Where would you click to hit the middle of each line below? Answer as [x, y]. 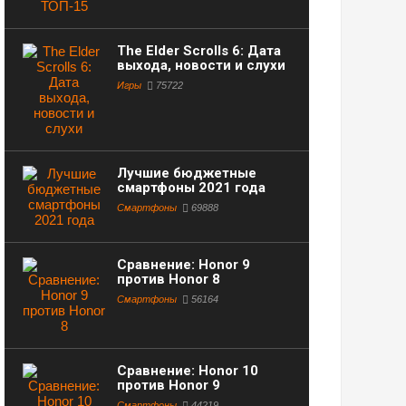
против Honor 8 [168, 280]
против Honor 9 [168, 386]
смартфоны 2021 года [191, 188]
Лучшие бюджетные [186, 174]
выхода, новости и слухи [201, 66]
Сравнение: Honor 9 [183, 265]
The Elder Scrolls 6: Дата [198, 51]
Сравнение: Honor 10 [187, 371]
